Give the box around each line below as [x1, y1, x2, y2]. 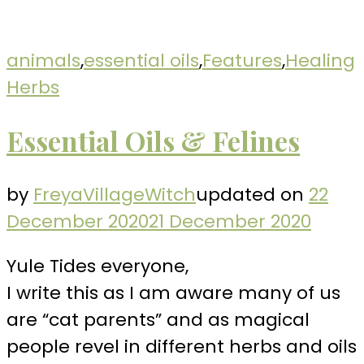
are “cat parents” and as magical [6, 306, 310, 332]
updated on [196, 181, 309, 207]
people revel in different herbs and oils [6, 333, 357, 359]
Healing [285, 47, 355, 73]
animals [6, 47, 80, 73]
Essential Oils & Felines [6, 123, 300, 159]
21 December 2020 [149, 208, 311, 234]
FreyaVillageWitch [33, 181, 196, 207]
